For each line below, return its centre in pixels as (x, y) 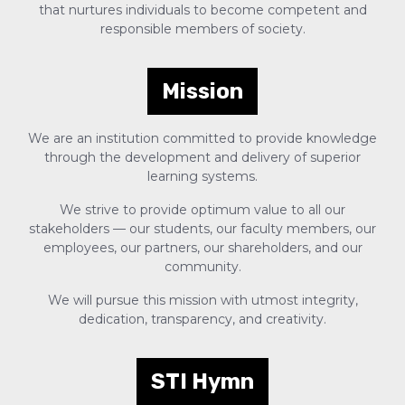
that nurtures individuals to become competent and (202, 10)
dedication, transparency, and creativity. (202, 320)
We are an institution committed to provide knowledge (202, 139)
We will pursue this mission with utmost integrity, (202, 301)
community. (202, 267)
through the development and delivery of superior (202, 158)
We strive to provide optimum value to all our (202, 210)
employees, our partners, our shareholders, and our (202, 248)
